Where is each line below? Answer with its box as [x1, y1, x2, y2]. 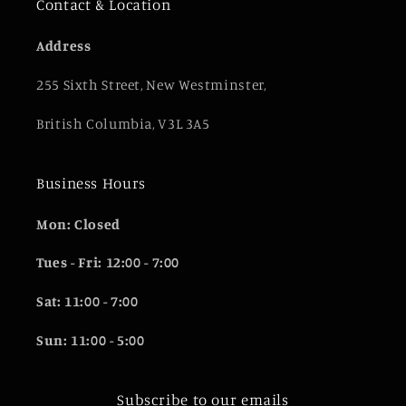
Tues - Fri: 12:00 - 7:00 [36, 254, 180, 272]
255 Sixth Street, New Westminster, [36, 75, 266, 93]
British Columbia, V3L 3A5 [36, 114, 210, 132]
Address [36, 37, 92, 54]
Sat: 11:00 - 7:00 [36, 293, 139, 310]
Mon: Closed [36, 215, 121, 233]
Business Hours [36, 173, 146, 192]
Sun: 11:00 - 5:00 [36, 331, 145, 349]
